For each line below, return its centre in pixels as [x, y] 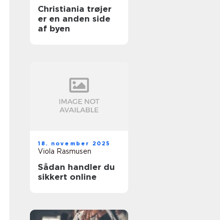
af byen [54, 28]
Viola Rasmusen [65, 151]
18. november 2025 [74, 143]
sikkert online [67, 177]
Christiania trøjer [75, 9]
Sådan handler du [76, 167]
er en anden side [74, 19]
